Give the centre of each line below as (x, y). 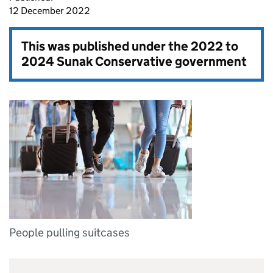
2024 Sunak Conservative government (134, 62)
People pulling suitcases (69, 232)
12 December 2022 (50, 11)
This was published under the (106, 46)
